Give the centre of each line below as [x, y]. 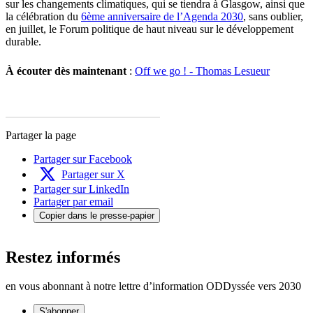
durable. [23, 41]
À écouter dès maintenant [66, 71]
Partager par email [73, 201]
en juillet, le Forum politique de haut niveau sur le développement [150, 29]
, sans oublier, [273, 16]
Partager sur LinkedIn [81, 189]
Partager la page [41, 135]
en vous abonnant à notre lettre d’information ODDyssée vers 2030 [153, 286]
